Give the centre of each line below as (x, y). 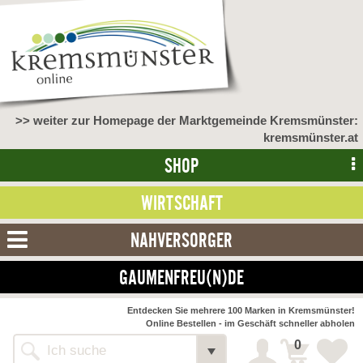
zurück (56, 333)
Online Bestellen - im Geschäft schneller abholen (250, 323)
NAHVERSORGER (181, 239)
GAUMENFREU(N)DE (181, 277)
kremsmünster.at (311, 137)
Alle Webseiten (253, 351)
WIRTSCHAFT (181, 202)
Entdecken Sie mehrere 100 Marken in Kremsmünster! (241, 310)
